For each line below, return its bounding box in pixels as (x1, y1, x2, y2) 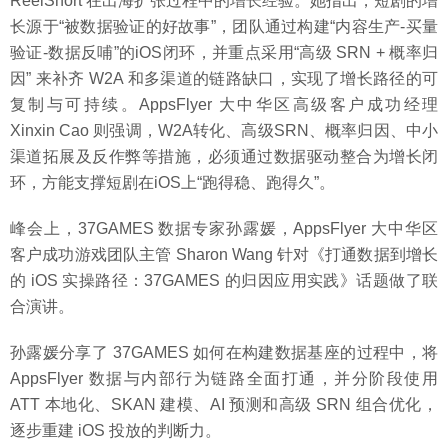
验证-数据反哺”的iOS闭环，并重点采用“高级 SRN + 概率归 (10, 44, 438, 62)
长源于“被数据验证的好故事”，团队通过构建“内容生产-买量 (10, 18, 438, 36)
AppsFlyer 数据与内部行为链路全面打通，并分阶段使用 (10, 370, 438, 388)
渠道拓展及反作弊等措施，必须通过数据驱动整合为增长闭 (10, 148, 438, 166)
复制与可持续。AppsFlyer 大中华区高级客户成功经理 (10, 96, 438, 114)
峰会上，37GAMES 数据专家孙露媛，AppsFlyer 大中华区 (10, 220, 438, 238)
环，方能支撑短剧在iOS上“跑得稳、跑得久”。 (10, 174, 335, 192)
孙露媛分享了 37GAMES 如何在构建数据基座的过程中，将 (10, 344, 438, 362)
